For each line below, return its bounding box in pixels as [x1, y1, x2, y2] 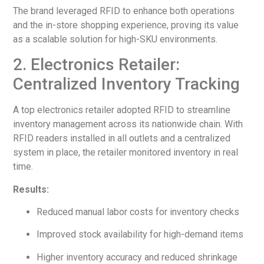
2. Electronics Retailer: [13, 55, 180, 75]
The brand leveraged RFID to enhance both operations [13, 5, 235, 16]
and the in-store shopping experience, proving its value [13, 19, 239, 31]
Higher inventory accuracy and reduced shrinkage [37, 251, 238, 263]
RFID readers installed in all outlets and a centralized [13, 133, 231, 144]
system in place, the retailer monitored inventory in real [13, 147, 239, 159]
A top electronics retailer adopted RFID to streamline [13, 104, 231, 116]
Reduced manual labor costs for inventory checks [37, 206, 240, 218]
